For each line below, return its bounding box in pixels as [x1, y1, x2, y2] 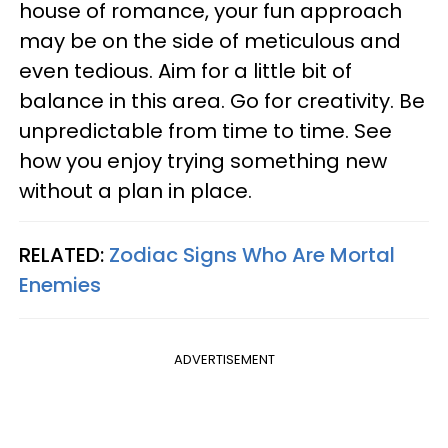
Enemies [19, 271, 101, 300]
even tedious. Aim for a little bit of [19, 57, 352, 86]
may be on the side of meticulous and [19, 27, 401, 56]
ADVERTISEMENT [173, 350, 275, 370]
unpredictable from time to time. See [19, 117, 392, 146]
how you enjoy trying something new [19, 147, 387, 176]
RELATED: [19, 241, 109, 270]
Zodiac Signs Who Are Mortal [109, 241, 395, 270]
